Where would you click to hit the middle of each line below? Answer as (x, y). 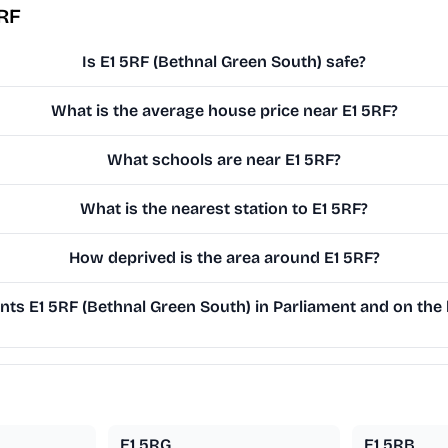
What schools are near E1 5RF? (224, 160)
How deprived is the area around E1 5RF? (224, 258)
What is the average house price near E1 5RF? (224, 111)
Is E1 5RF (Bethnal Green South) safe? (224, 62)
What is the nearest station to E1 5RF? (224, 209)
